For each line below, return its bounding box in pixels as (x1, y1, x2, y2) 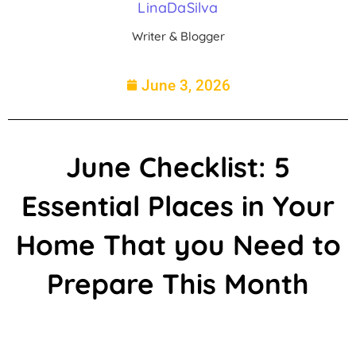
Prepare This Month (47, 265, 309, 301)
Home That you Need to (15, 226, 341, 262)
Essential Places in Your (21, 188, 335, 223)
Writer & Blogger (131, 28, 225, 44)
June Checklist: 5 (66, 149, 290, 184)
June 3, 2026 (141, 75, 230, 95)
